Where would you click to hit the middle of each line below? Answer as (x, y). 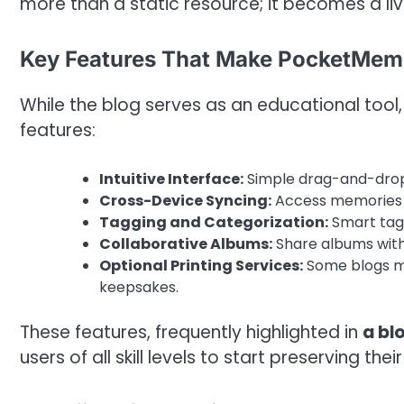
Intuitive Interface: (171, 179)
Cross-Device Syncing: (185, 201)
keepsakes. (139, 288)
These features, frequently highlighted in (191, 333)
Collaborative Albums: (186, 244)
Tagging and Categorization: (214, 223)
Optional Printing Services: (201, 266)
